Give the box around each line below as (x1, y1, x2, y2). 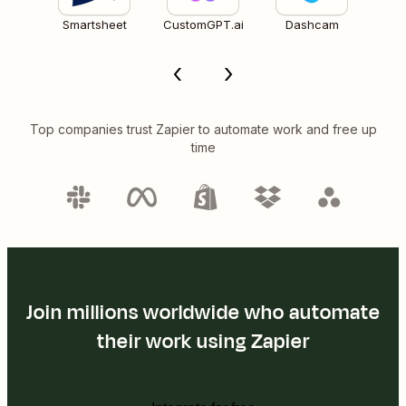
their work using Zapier (96, 326, 310, 356)
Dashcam (285, 16, 339, 32)
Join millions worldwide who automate (25, 297, 381, 327)
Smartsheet (62, 16, 127, 32)
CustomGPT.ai (162, 16, 244, 32)
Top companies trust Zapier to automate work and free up (29, 121, 377, 137)
